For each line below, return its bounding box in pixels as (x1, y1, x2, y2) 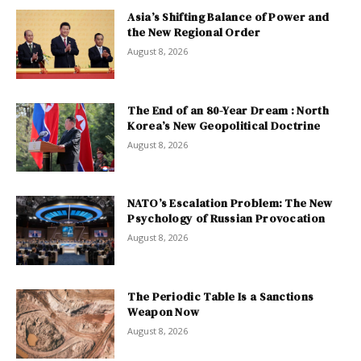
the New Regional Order (127, 24, 260, 41)
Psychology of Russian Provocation (127, 210, 326, 227)
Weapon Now (127, 304, 200, 321)
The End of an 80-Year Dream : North (127, 102, 329, 118)
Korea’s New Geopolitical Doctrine (127, 117, 321, 134)
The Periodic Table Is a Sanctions (127, 288, 314, 305)
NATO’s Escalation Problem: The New (127, 195, 333, 212)
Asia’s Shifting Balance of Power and (127, 9, 330, 26)
